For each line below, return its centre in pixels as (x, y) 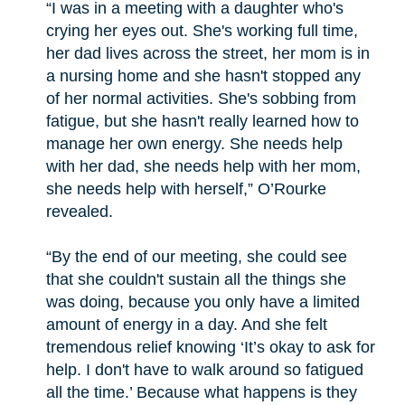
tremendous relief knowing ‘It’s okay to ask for (210, 347)
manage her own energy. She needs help (194, 143)
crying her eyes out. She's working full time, (202, 30)
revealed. (79, 211)
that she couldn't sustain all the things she (196, 279)
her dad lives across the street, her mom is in (207, 53)
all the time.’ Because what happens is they (201, 392)
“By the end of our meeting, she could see (196, 256)
